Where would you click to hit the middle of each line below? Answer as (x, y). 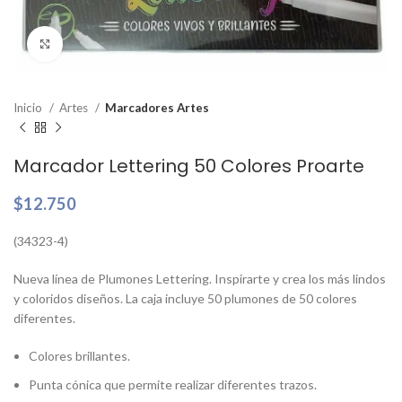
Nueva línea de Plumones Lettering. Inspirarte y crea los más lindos (200, 279)
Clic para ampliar (110, 44)
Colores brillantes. (79, 356)
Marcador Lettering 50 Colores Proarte (189, 166)
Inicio (29, 108)
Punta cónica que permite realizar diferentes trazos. (173, 385)
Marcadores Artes (157, 108)
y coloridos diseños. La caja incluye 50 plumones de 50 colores (185, 298)
